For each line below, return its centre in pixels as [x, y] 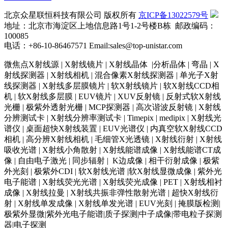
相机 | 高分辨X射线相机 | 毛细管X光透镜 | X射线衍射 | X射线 [113, 139]
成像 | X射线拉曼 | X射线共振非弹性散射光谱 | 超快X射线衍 [111, 193]
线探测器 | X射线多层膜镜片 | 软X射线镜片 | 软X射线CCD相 [112, 86]
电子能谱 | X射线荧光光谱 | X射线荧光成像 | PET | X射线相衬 [113, 182]
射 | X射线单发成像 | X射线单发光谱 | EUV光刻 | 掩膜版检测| [112, 204]
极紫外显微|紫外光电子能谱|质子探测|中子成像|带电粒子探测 [113, 214]
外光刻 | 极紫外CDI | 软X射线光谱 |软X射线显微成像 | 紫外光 [113, 172]
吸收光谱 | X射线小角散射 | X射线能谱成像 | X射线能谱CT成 [112, 150]
